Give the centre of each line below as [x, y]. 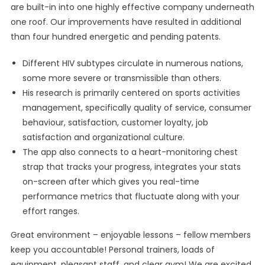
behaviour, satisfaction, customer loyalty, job [115, 122]
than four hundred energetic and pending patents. [115, 37]
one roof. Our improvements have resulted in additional [126, 22]
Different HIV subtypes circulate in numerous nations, [132, 63]
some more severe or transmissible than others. [122, 78]
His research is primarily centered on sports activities [131, 93]
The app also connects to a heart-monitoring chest [130, 152]
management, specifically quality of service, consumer [137, 108]
